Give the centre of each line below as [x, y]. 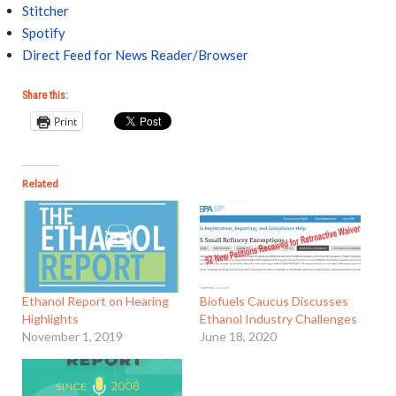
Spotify [43, 32]
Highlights [50, 319]
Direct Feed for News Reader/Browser [135, 54]
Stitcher [45, 10]
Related [40, 184]
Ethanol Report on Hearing [95, 301]
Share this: [45, 96]
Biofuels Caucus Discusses [274, 301]
